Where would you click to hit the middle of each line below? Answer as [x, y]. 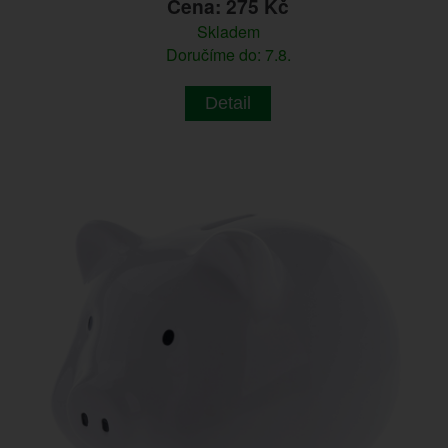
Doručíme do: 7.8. [228, 55]
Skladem [228, 32]
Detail [228, 103]
